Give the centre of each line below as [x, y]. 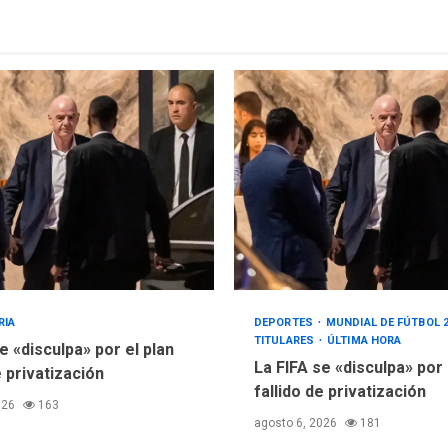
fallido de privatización [340, 391]
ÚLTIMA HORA [364, 340]
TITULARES [285, 340]
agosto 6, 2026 [297, 422]
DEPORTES [285, 322]
